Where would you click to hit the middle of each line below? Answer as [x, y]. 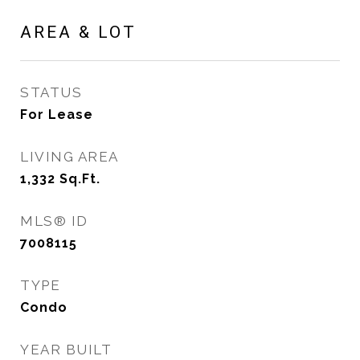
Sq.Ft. [80, 179]
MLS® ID [54, 221]
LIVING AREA [70, 157]
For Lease [57, 115]
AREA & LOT [78, 32]
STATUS [51, 92]
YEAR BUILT [66, 350]
